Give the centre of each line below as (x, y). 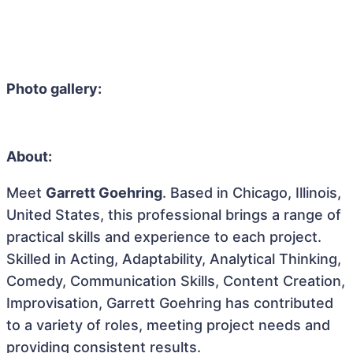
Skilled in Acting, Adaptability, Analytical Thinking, (174, 259)
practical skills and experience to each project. (164, 237)
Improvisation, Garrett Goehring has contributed (170, 303)
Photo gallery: (54, 89)
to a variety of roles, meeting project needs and (168, 325)
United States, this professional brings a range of (174, 215)
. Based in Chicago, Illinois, (252, 193)
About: (29, 156)
